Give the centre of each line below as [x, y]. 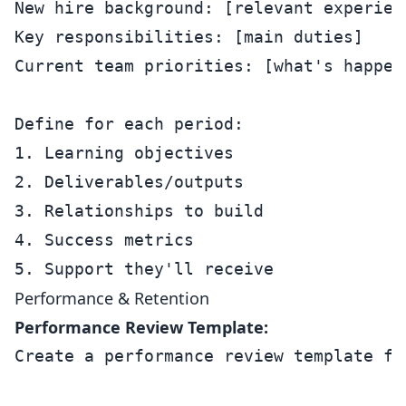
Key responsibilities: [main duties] [189, 37]
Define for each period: [129, 124]
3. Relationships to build [139, 211]
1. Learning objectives [124, 153]
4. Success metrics [104, 240]
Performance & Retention [112, 298]
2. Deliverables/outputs [129, 182]
